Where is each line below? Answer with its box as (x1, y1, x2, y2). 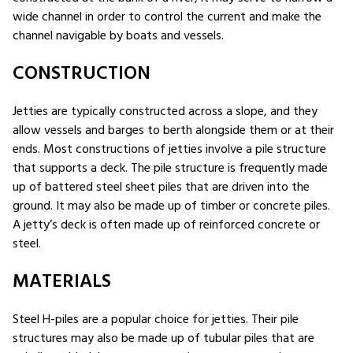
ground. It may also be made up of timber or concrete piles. (13, 196, 330, 217)
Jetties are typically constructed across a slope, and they (13, 102, 318, 122)
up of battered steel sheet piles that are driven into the (13, 177, 310, 198)
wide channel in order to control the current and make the (13, 7, 321, 28)
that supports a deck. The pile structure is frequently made (13, 158, 328, 179)
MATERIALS (13, 267, 111, 297)
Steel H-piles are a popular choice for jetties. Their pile (13, 310, 299, 330)
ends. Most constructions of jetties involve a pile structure (13, 139, 326, 160)
